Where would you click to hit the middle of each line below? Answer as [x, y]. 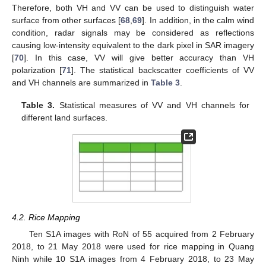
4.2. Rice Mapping [46, 217]
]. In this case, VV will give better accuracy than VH [139, 57]
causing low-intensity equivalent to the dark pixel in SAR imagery [133, 45]
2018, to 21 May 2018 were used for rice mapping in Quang [133, 246]
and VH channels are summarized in [81, 82]
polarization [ [37, 70]
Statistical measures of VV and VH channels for [152, 105]
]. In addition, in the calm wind [198, 20]
